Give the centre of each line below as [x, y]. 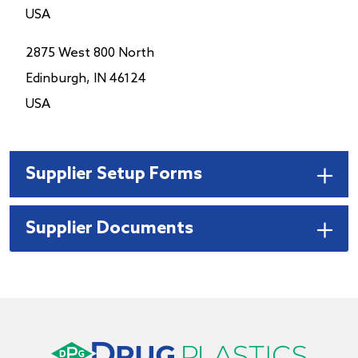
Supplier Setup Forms [114, 174]
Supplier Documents [109, 228]
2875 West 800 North [90, 53]
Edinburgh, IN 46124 [86, 78]
